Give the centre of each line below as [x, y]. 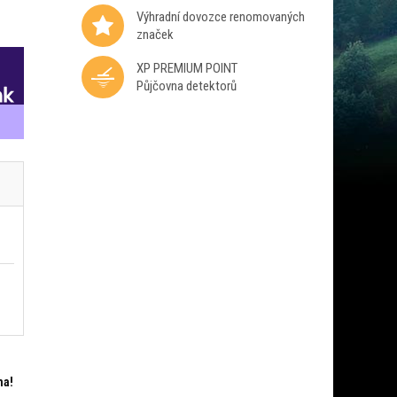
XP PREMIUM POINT [187, 68]
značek [155, 35]
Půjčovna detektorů [186, 86]
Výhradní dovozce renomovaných [220, 17]
